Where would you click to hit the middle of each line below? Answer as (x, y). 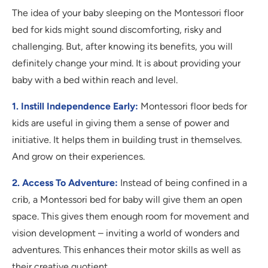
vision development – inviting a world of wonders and (126, 233)
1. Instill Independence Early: (75, 106)
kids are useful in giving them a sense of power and (121, 123)
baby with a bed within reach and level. (95, 80)
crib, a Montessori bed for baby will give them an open (127, 200)
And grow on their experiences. (78, 157)
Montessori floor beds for (193, 106)
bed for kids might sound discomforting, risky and (117, 30)
